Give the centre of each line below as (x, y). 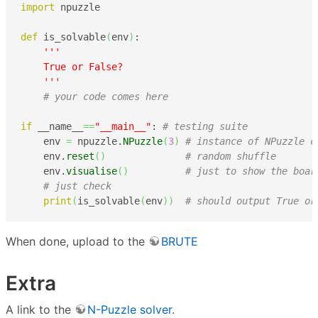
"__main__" (123, 127)
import (38, 7)
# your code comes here (106, 97)
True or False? (72, 67)
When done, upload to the (77, 241)
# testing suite (205, 127)
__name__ (57, 127)
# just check (77, 186)
